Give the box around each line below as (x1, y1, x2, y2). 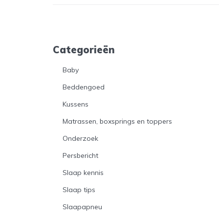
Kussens (63, 99, 89, 109)
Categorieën (53, 43, 115, 56)
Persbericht (63, 151, 99, 160)
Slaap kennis (63, 168, 104, 177)
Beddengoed (63, 82, 105, 91)
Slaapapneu (63, 202, 103, 211)
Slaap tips (63, 185, 96, 194)
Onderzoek (63, 133, 99, 143)
